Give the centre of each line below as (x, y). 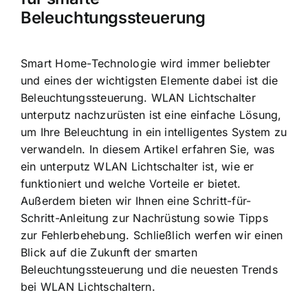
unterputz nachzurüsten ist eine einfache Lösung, (151, 114)
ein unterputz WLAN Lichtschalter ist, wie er (137, 166)
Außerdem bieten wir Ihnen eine (107, 200)
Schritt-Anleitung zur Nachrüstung (110, 218)
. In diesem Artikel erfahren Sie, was (178, 149)
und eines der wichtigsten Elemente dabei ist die (150, 80)
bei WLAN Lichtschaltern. (88, 286)
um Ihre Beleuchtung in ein (93, 132)
